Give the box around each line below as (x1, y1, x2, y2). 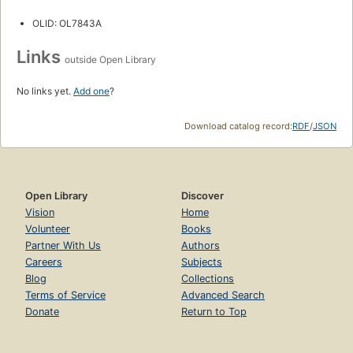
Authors (181, 240, 220, 252)
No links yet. (17, 85, 73, 98)
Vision (25, 206, 54, 219)
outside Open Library (65, 54, 156, 66)
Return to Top (181, 306, 247, 318)
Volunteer (25, 223, 70, 236)
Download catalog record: (184, 121, 292, 132)
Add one (73, 85, 110, 98)
